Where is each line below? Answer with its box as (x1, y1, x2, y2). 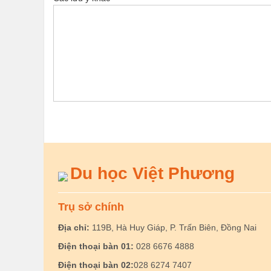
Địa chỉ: (58, 223, 90, 232)
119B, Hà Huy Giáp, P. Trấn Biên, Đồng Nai (90, 223, 256, 232)
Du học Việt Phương (70, 164, 235, 183)
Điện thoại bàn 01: (58, 241, 134, 251)
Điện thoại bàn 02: (58, 260, 134, 270)
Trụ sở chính (58, 201, 124, 213)
